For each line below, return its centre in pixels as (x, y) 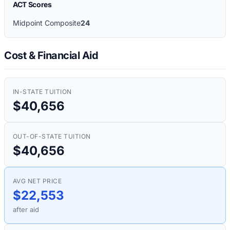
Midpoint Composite (47, 23)
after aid (26, 209)
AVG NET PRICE (37, 181)
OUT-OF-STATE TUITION (52, 136)
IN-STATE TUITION (42, 91)
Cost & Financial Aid (51, 55)
